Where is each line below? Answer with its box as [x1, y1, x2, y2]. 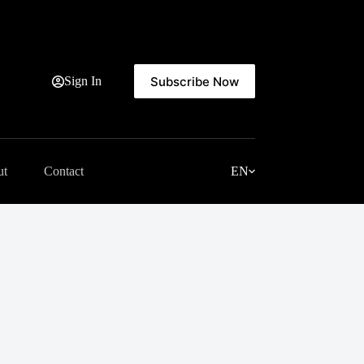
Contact [43, 164, 84, 178]
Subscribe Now [149, 73, 239, 89]
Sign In [63, 74, 102, 88]
